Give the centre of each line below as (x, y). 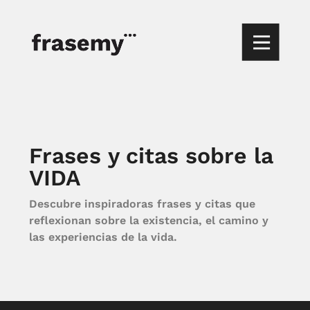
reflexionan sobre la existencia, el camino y (149, 220)
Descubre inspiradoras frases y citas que (142, 204)
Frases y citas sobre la (151, 156)
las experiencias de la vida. (103, 237)
